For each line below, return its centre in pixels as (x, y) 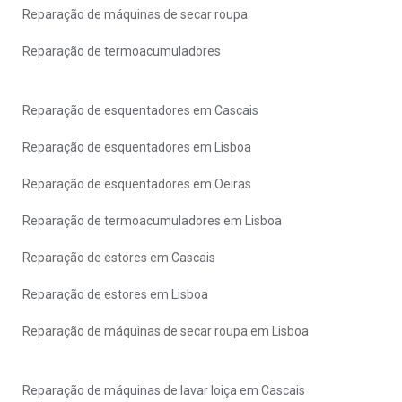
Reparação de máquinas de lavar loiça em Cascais (164, 390)
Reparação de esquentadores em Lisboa (137, 147)
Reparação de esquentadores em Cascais (140, 110)
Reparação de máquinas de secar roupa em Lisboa (166, 331)
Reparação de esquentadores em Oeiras (137, 184)
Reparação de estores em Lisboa (115, 294)
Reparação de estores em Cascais (119, 258)
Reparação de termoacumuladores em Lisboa (152, 221)
